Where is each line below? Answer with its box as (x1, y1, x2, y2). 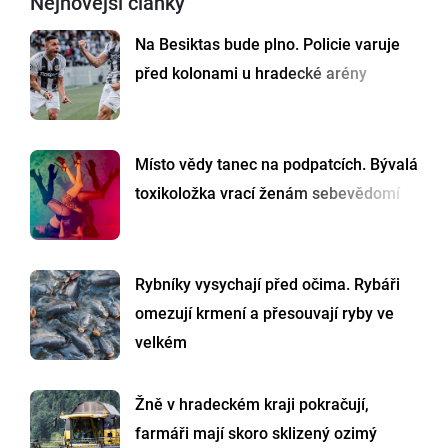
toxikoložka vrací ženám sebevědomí (135, 184, 400, 204)
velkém (135, 333, 187, 353)
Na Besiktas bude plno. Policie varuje (135, 35, 400, 55)
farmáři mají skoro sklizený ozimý (135, 424, 377, 444)
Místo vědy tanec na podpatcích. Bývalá (135, 155, 418, 175)
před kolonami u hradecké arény (135, 64, 367, 84)
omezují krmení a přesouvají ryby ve (135, 304, 394, 324)
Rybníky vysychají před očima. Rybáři (135, 275, 400, 295)
